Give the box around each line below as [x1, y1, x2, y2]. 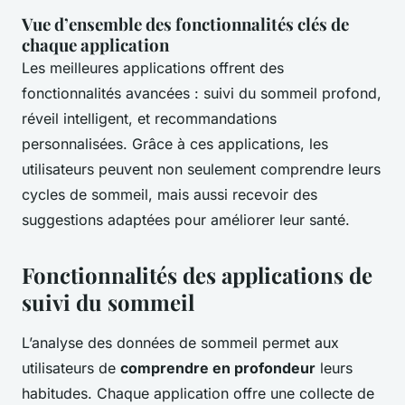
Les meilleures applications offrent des [22, 59, 284, 78]
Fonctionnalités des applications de [22, 260, 372, 290]
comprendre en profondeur [120, 359, 316, 378]
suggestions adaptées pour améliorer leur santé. [22, 211, 350, 230]
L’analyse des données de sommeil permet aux [22, 334, 339, 353]
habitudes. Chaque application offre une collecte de [22, 384, 374, 403]
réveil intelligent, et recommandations [22, 109, 277, 128]
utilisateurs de [22, 359, 120, 378]
